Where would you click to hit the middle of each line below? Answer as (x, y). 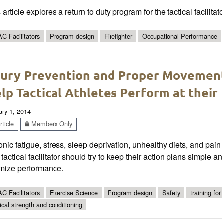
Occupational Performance (180, 36)
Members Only (51, 124)
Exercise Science (74, 192)
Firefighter (118, 36)
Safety (171, 192)
